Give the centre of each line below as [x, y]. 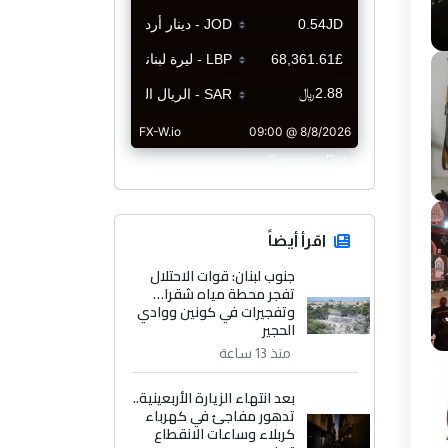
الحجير [279, 330]
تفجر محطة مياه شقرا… [224, 294]
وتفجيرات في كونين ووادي [216, 312]
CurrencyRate [313, 160]
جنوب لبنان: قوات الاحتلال [223, 276]
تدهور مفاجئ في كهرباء [220, 416]
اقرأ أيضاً [297, 241]
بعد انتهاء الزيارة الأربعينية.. [214, 398]
